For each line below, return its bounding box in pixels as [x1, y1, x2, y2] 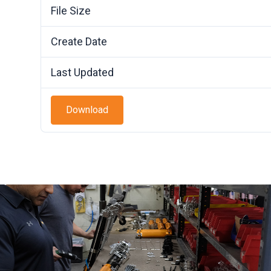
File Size [51, 4, 91, 18]
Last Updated [51, 66, 114, 79]
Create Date [51, 35, 108, 48]
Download [66, 104, 109, 116]
